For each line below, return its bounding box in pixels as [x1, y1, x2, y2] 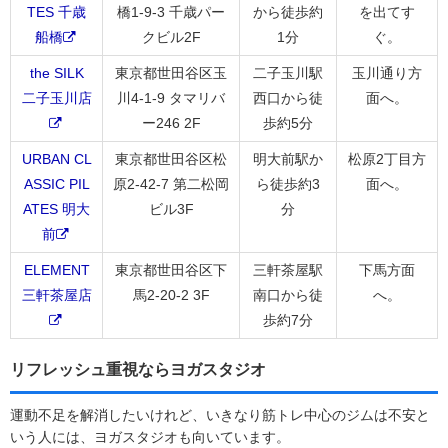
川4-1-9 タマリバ [117, 89, 225, 106]
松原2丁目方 [348, 150, 426, 167]
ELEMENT [23, 261, 90, 278]
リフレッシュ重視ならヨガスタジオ [10, 360, 266, 378]
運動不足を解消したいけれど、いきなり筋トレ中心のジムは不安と [10, 406, 430, 423]
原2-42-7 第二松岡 [113, 175, 229, 192]
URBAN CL [21, 150, 92, 167]
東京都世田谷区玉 [115, 64, 227, 81]
